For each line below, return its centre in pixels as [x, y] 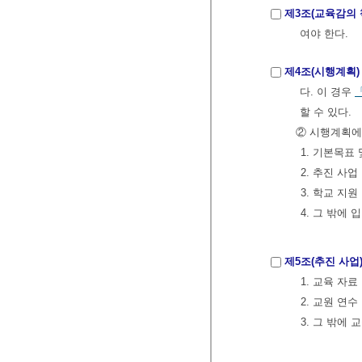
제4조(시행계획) [322, 72]
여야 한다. [326, 34]
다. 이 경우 [327, 92]
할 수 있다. [326, 112]
